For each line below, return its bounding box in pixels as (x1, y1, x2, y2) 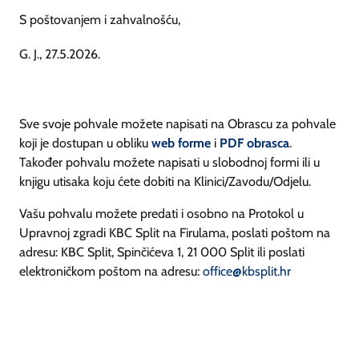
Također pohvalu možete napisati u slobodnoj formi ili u (19, 154, 320, 170)
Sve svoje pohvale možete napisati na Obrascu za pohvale (19, 115, 336, 131)
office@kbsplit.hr (203, 263, 291, 279)
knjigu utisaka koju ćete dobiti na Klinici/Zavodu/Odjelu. (19, 173, 311, 189)
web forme (151, 135, 211, 151)
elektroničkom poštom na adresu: (19, 263, 203, 279)
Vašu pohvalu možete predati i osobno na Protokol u (19, 205, 304, 221)
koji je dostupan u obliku (19, 135, 151, 151)
